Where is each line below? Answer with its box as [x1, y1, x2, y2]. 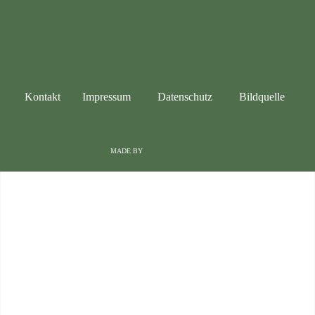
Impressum [82, 91, 131, 103]
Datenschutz [157, 91, 212, 103]
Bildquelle [239, 91, 285, 103]
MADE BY [110, 146, 143, 155]
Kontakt [24, 91, 60, 103]
